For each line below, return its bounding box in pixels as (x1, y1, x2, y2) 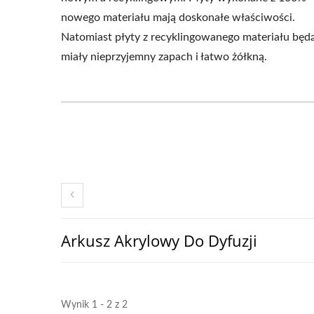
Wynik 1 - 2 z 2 (61, 300, 128, 310)
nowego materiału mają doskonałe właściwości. (61, 12, 295, 23)
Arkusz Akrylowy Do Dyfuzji (61, 230, 257, 251)
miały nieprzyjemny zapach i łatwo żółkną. (61, 51, 267, 62)
